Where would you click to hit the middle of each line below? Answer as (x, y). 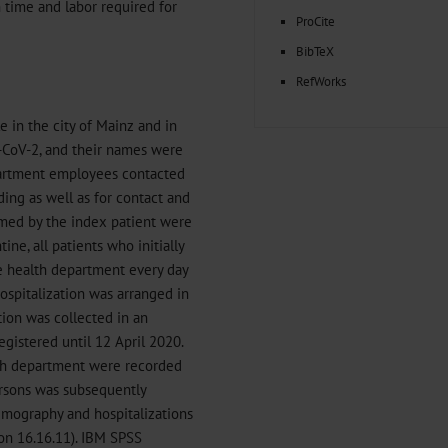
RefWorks (321, 81)
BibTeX (315, 51)
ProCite (315, 21)
